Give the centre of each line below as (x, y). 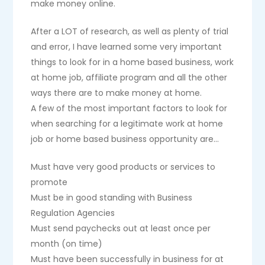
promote (49, 182)
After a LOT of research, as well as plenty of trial (130, 31)
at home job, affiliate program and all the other (129, 77)
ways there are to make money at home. (117, 93)
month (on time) (67, 244)
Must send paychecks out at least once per (121, 228)
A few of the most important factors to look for (129, 108)
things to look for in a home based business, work (132, 62)
